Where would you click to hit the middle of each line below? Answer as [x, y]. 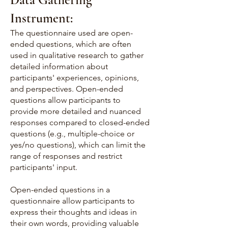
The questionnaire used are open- [72, 33]
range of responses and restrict [66, 156]
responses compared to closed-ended [80, 122]
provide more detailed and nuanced [76, 111]
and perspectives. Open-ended [67, 89]
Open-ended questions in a [60, 190]
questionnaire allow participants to [73, 201]
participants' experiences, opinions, [75, 78]
